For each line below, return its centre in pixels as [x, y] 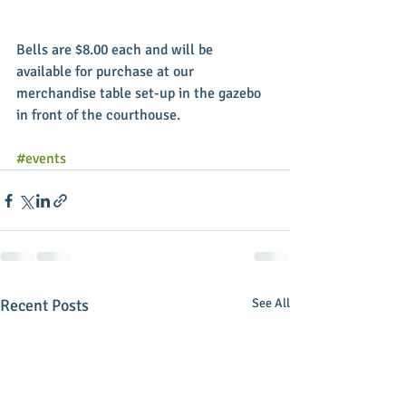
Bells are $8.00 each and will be [116, 50]
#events [41, 159]
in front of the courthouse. [100, 115]
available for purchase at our [107, 72]
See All [271, 303]
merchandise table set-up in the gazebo [140, 93]
